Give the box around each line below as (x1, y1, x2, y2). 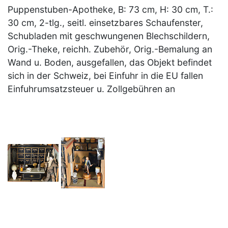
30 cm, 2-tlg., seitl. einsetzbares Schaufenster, (8, 17, 203, 28)
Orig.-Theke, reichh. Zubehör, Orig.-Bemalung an (8, 44, 212, 55)
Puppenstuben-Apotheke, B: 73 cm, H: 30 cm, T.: (8, 4, 213, 15)
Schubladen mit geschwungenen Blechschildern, (8, 31, 210, 42)
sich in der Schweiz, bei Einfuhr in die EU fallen (8, 70, 203, 81)
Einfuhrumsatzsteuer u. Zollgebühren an (8, 83, 175, 95)
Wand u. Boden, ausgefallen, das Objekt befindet (8, 57, 212, 68)
